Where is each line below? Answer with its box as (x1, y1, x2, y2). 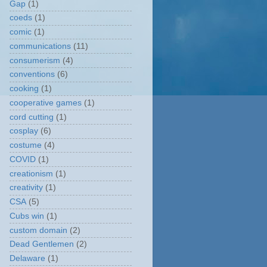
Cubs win (10, 211, 44, 221)
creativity (10, 183, 43, 193)
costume (10, 141, 42, 150)
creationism (10, 169, 53, 178)
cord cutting (10, 112, 54, 122)
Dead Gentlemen (10, 240, 74, 249)
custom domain (10, 225, 67, 235)
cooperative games (10, 98, 82, 107)
